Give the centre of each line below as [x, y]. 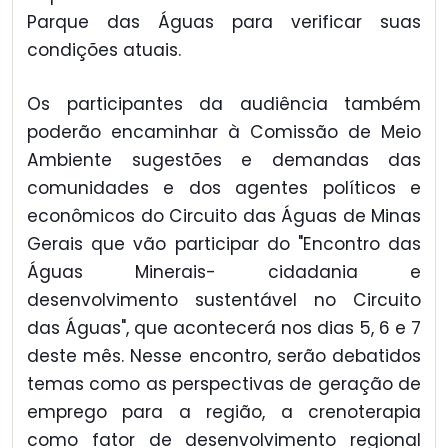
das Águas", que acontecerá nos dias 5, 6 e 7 [224, 328]
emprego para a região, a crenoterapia [224, 412]
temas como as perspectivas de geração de [224, 384]
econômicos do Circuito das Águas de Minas [224, 216]
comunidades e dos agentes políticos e [224, 188]
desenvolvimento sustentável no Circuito [224, 300]
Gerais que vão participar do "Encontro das [224, 244]
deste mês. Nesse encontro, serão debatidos [224, 356]
